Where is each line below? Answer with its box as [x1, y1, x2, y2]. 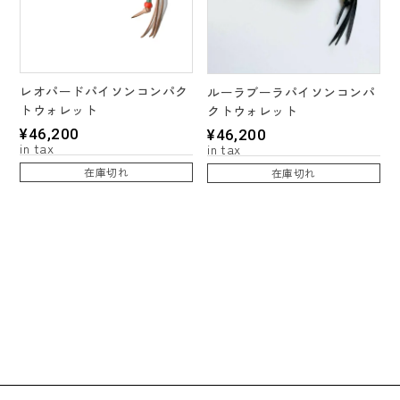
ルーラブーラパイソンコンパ [207, 82, 376, 101]
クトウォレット [207, 101, 298, 120]
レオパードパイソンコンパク [20, 82, 188, 101]
